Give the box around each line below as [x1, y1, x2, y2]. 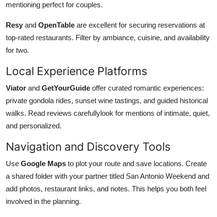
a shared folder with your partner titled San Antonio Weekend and [6, 171, 209, 180]
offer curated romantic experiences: [90, 83, 204, 92]
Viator [6, 83, 26, 92]
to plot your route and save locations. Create [66, 159, 207, 168]
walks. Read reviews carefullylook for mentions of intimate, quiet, [6, 108, 210, 117]
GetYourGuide [42, 83, 90, 92]
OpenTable [38, 20, 75, 29]
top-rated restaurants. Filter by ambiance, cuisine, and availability [6, 33, 210, 42]
